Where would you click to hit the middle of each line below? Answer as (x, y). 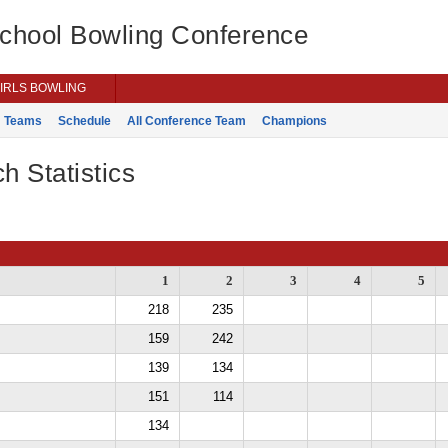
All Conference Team (186, 121)
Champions (294, 121)
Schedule (84, 121)
